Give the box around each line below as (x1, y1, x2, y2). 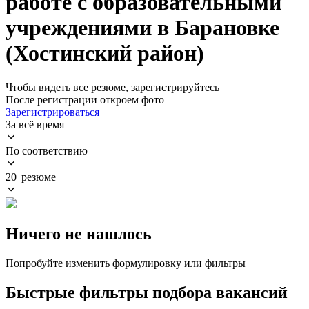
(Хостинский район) (6, 41, 204, 66)
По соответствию (6, 144, 88, 157)
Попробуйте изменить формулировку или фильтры (6, 257, 246, 269)
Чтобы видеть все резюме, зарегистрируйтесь (6, 81, 219, 93)
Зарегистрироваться (6, 106, 99, 118)
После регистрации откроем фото (6, 93, 164, 106)
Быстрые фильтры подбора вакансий (6, 283, 288, 301)
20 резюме (6, 170, 56, 183)
